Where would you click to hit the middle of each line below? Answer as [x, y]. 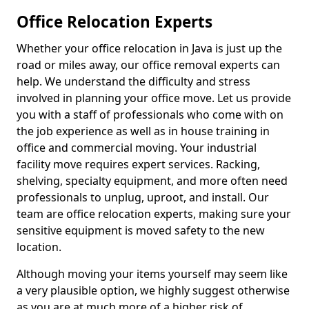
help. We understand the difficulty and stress [133, 81]
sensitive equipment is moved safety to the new [141, 230]
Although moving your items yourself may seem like [152, 274]
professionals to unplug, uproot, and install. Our [143, 197]
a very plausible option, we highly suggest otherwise [153, 290]
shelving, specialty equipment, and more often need [152, 181]
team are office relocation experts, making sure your [154, 214]
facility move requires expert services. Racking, [138, 164]
